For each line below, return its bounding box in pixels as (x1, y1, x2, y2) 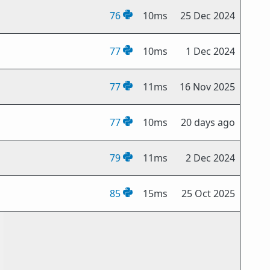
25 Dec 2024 (180, 9, 236, 22)
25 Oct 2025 (181, 187, 236, 200)
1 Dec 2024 (186, 45, 236, 58)
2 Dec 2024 (186, 151, 236, 165)
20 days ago (181, 116, 236, 129)
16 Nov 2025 (180, 80, 236, 93)
